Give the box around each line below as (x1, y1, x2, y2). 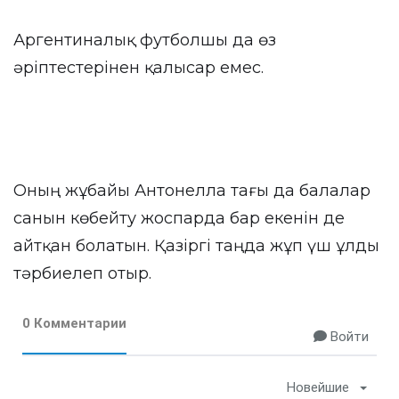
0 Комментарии (22, 315, 126, 331)
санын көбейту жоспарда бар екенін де (13, 208, 345, 228)
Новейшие (287, 379, 349, 395)
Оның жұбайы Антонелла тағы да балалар (13, 181, 370, 200)
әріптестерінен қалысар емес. (13, 58, 264, 77)
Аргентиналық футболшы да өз (13, 30, 276, 50)
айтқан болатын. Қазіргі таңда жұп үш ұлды (13, 236, 379, 256)
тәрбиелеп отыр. (13, 264, 151, 283)
